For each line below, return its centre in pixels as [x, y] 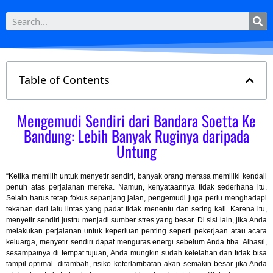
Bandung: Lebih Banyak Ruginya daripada [136, 136]
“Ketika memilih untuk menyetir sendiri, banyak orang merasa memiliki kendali [136, 176]
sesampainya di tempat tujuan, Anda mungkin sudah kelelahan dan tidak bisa [136, 253]
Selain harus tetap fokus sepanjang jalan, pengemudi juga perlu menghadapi [136, 198]
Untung [136, 151]
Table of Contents [64, 80]
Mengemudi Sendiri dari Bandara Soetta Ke [136, 120]
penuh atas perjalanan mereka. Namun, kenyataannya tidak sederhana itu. [136, 187]
